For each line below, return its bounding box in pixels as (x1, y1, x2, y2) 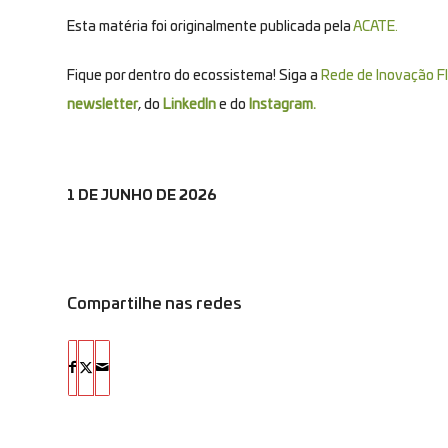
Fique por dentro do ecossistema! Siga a (67, 68, 321, 83)
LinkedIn (163, 97, 216, 112)
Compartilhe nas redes (67, 295, 242, 312)
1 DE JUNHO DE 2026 (67, 188, 217, 203)
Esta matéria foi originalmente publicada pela (67, 19, 353, 34)
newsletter (67, 97, 138, 112)
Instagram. (249, 97, 316, 112)
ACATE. (353, 19, 398, 34)
